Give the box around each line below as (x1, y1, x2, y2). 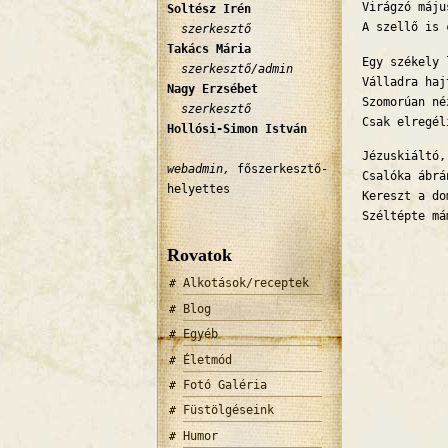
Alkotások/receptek (182, 276, 309, 291)
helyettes (167, 181, 230, 196)
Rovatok (167, 244, 232, 265)
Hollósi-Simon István (167, 121, 307, 136)
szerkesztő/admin (167, 61, 293, 76)
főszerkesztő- (230, 161, 328, 176)
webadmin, (167, 161, 230, 176)
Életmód (182, 352, 232, 367)
